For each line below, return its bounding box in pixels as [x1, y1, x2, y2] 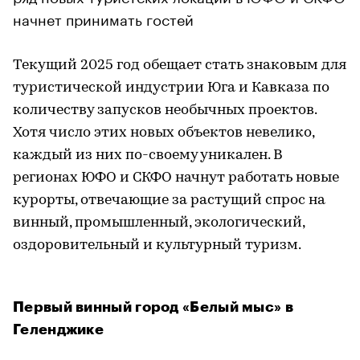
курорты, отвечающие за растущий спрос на [13, 192, 325, 208]
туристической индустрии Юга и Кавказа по [13, 80, 329, 96]
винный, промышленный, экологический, [13, 215, 305, 231]
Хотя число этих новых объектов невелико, [13, 125, 314, 141]
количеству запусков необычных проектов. [13, 102, 317, 118]
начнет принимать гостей [13, 6, 194, 29]
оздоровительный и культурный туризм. [13, 237, 301, 253]
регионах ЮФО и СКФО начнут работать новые [13, 170, 339, 186]
